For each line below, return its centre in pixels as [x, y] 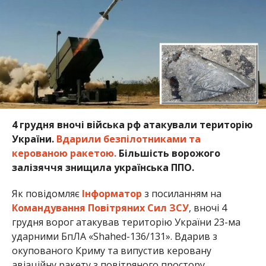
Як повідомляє [45, 194]
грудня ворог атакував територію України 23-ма [126, 222]
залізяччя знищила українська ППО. [103, 168]
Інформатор [110, 194]
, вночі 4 [208, 208]
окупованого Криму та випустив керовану [111, 251]
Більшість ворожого [168, 153]
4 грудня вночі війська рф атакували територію [132, 125]
